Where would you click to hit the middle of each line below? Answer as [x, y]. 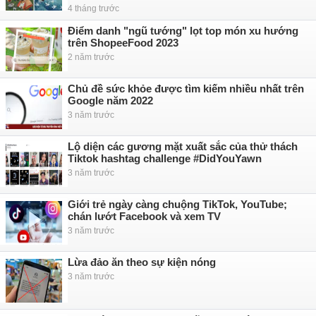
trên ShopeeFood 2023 [123, 43]
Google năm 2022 [110, 101]
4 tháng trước [93, 8]
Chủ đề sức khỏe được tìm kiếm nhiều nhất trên [186, 89]
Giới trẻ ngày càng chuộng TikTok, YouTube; [177, 204]
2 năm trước [91, 57]
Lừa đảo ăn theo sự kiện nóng [142, 262]
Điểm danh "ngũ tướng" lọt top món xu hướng [183, 31]
